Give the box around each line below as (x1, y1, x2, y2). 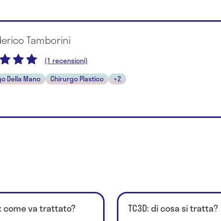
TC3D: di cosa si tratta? (128, 201, 218, 216)
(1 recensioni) (44, 55, 88, 66)
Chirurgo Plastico (50, 73, 104, 84)
